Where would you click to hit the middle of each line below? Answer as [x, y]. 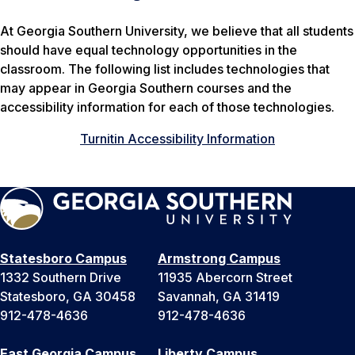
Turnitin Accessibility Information [177, 138]
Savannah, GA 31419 [219, 296]
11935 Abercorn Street [225, 277]
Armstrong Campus [219, 258]
